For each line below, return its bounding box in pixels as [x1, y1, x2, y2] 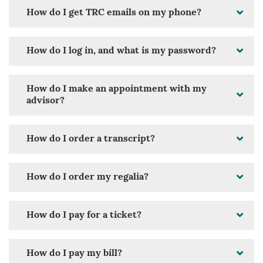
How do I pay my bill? [26, 249, 122, 259]
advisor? [26, 96, 65, 106]
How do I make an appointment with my [26, 85, 207, 95]
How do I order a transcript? [26, 134, 155, 144]
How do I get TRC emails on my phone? [26, 8, 201, 18]
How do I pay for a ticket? [26, 211, 141, 221]
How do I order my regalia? [26, 173, 149, 183]
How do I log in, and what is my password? [26, 46, 216, 56]
